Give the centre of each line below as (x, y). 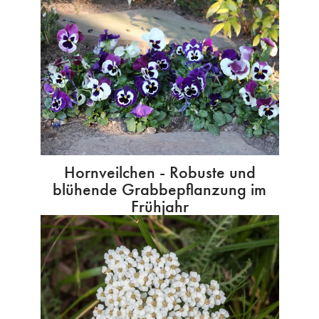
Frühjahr (159, 206)
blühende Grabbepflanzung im (159, 189)
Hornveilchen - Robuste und (159, 172)
